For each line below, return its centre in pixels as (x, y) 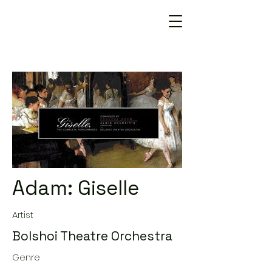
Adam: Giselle (76, 188)
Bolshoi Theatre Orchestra (92, 236)
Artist (23, 215)
